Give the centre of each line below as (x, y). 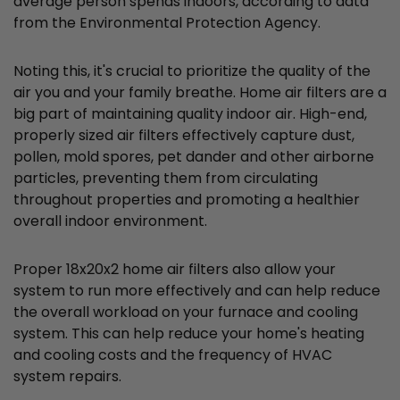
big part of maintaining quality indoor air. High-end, (190, 114)
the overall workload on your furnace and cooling (186, 312)
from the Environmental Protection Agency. (167, 23)
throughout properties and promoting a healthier (187, 200)
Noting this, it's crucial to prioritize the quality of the (192, 71)
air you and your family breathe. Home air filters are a (200, 93)
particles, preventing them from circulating (166, 179)
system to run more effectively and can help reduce (197, 291)
